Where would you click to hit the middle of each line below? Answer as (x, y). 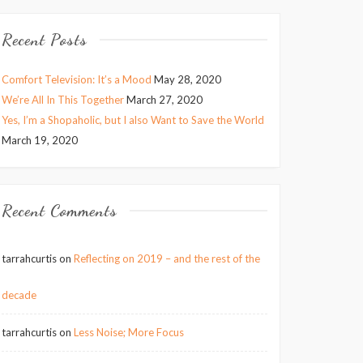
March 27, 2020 (164, 100)
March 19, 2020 (40, 140)
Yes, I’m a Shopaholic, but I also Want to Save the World (133, 120)
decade (19, 295)
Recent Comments (60, 211)
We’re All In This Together (63, 100)
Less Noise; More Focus (129, 332)
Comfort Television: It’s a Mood (77, 79)
